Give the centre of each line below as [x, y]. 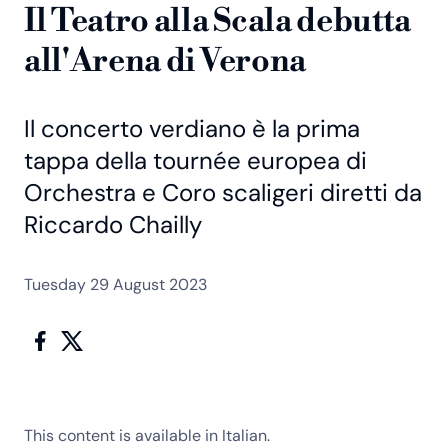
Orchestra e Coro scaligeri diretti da [223, 192]
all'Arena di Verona [165, 60]
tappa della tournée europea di [195, 160]
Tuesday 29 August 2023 [115, 284]
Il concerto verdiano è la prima [192, 128]
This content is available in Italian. [147, 435]
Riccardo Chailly [113, 224]
